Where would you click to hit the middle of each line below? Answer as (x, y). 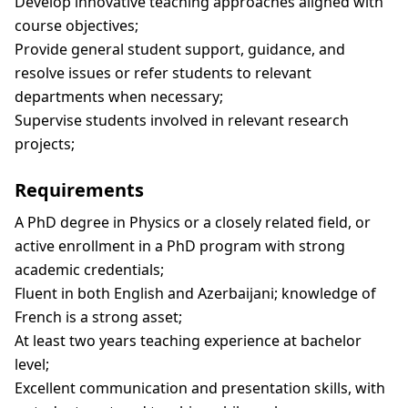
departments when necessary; (119, 97)
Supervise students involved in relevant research (182, 120)
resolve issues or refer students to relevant (163, 73)
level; (32, 364)
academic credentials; (89, 270)
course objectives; (76, 25)
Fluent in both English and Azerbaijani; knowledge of (195, 293)
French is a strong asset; (98, 317)
